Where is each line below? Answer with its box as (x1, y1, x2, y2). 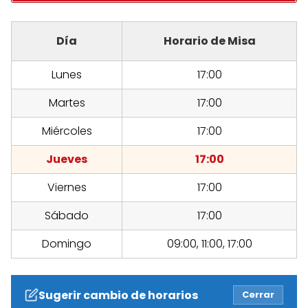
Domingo (42, 236, 91, 252)
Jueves (46, 151, 87, 168)
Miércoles (41, 123, 92, 140)
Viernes (47, 179, 87, 196)
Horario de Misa (163, 33, 256, 49)
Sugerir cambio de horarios (38, 287, 198, 303)
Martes (48, 95, 85, 111)
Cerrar (242, 288, 274, 302)
